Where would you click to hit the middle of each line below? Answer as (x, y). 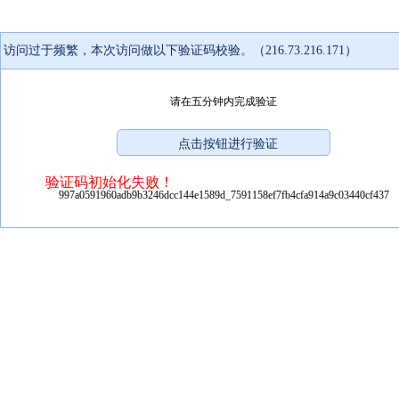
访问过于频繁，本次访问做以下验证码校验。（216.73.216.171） (180, 50)
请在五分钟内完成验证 (224, 101)
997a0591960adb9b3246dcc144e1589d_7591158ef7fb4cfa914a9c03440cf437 (224, 195)
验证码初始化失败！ (110, 182)
